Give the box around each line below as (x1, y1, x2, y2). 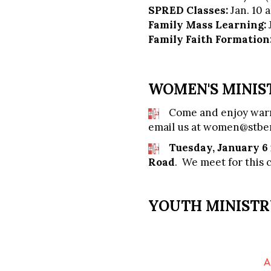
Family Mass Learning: (148, 18, 269, 31)
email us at (148, 120, 203, 134)
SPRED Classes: (148, 4, 230, 17)
